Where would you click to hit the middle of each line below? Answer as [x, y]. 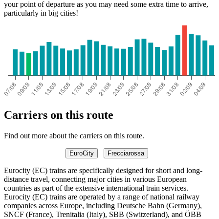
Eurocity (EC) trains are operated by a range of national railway [102, 197]
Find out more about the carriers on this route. [74, 135]
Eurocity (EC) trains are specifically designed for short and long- [103, 170]
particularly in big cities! [41, 13]
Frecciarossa [126, 153]
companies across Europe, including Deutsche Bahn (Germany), [103, 205]
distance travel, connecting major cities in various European [95, 179]
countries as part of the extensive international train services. [96, 188]
